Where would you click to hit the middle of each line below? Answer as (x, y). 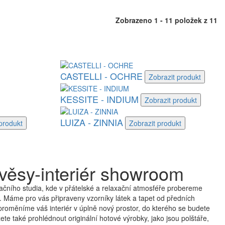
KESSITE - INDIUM (99, 99)
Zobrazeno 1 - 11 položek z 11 (166, 20)
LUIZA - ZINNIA (91, 122)
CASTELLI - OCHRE (101, 76)
